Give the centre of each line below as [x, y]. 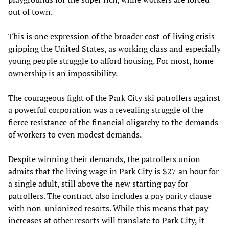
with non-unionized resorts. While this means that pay [108, 208]
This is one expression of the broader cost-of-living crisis [111, 37]
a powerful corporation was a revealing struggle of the [106, 110]
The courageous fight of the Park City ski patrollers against [114, 98]
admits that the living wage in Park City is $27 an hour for [113, 171]
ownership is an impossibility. [63, 73]
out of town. [30, 12]
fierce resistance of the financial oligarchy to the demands [113, 122]
